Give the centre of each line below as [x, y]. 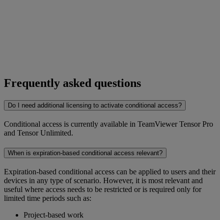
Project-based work [54, 215]
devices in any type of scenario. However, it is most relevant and [103, 180]
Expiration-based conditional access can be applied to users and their [110, 171]
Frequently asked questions [72, 83]
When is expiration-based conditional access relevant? [85, 153]
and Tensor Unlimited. [39, 133]
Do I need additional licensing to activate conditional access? [95, 106]
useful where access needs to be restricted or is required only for [103, 189]
